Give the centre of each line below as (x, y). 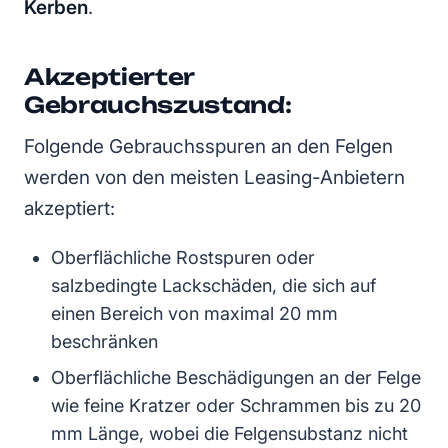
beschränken (104, 342)
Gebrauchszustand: (158, 105)
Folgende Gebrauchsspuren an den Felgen (208, 147)
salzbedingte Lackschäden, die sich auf (213, 286)
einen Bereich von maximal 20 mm (194, 314)
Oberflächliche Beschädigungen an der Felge (236, 378)
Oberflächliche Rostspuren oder (183, 258)
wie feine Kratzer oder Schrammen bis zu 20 (236, 406)
